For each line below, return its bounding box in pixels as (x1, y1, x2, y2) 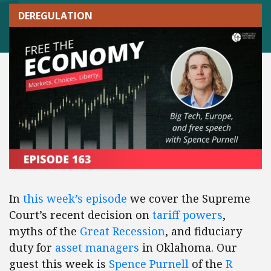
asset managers (55, 240, 139, 255)
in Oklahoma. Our (139, 240, 237, 255)
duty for (9, 240, 55, 255)
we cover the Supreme (127, 191, 250, 206)
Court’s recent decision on (9, 207, 152, 223)
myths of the (9, 224, 80, 239)
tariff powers (152, 207, 223, 223)
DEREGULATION (18, 8, 93, 22)
